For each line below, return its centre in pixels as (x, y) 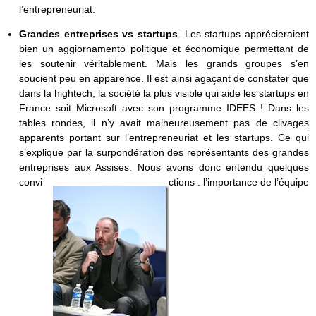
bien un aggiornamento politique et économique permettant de (164, 49)
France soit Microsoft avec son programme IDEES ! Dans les (164, 108)
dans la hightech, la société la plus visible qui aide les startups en (164, 93)
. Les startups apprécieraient (243, 34)
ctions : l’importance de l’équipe (238, 182)
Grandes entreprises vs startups (98, 34)
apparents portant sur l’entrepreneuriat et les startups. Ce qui (164, 138)
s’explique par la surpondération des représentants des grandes (164, 152)
